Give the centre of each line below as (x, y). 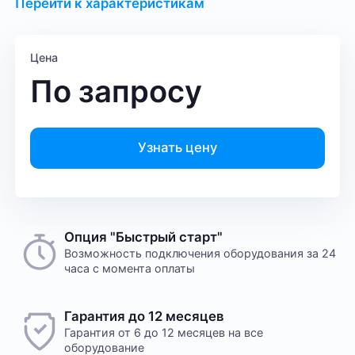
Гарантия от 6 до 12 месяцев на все (164, 333)
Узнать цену (177, 147)
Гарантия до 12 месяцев (145, 317)
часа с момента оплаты (130, 268)
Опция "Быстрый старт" (144, 237)
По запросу (116, 92)
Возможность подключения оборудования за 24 (200, 253)
